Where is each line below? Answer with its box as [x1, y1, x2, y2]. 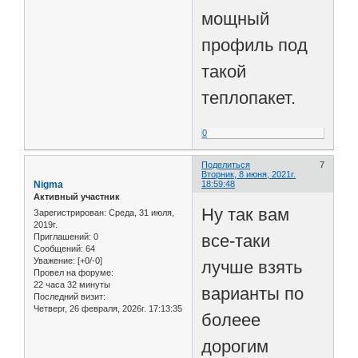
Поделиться [201, 160, 251, 170]
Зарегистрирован [34, 207, 104, 217]
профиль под [201, 34, 308, 55]
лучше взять [201, 257, 303, 277]
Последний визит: [34, 291, 105, 301]
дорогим [201, 336, 269, 356]
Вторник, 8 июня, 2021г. [201, 169, 296, 180]
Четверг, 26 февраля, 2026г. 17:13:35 [34, 303, 182, 313]
